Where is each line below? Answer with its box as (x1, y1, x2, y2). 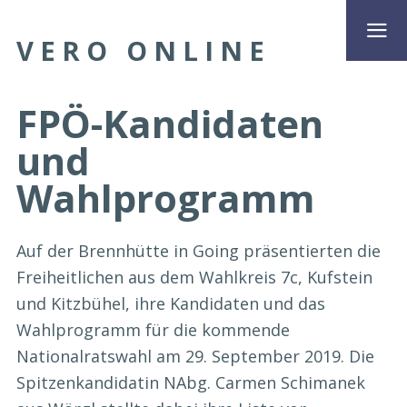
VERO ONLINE (16, 32, 271, 69)
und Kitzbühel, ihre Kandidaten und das (16, 293, 325, 315)
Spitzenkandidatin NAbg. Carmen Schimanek (16, 372, 365, 394)
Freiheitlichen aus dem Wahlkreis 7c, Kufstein (16, 266, 372, 289)
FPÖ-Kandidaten (16, 96, 323, 149)
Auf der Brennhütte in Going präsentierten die (16, 240, 381, 263)
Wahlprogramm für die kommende (16, 319, 290, 342)
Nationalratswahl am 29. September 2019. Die (16, 345, 374, 368)
